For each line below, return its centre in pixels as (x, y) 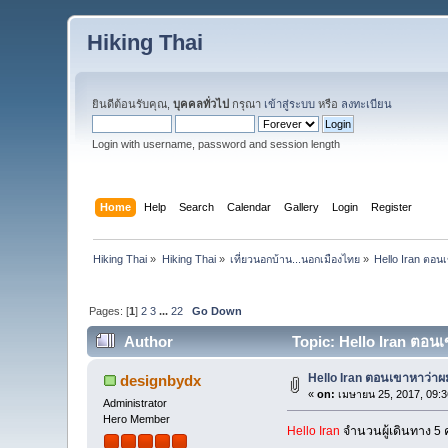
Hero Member (137, 419)
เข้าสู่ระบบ (290, 104)
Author (148, 342)
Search (196, 206)
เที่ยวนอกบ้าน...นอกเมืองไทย (295, 258)
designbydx (160, 381)
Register (391, 206)
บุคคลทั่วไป (201, 104)
